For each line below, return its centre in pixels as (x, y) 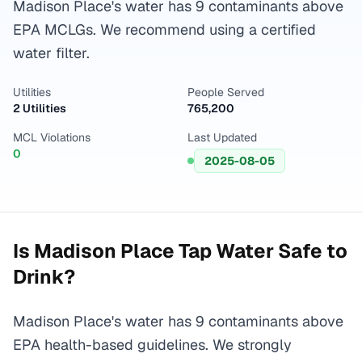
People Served (226, 92)
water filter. (51, 53)
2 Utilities (40, 108)
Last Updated (222, 137)
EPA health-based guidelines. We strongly (152, 345)
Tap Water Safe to (261, 251)
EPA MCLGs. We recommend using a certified (164, 29)
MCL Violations (52, 137)
